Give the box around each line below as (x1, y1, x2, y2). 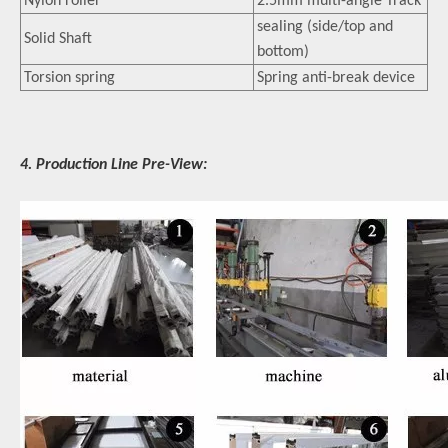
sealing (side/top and (257, 19, 393, 35)
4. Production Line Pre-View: (20, 157, 211, 173)
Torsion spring (24, 70, 115, 86)
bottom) (257, 44, 309, 60)
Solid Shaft (24, 31, 92, 47)
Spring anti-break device (257, 70, 415, 86)
